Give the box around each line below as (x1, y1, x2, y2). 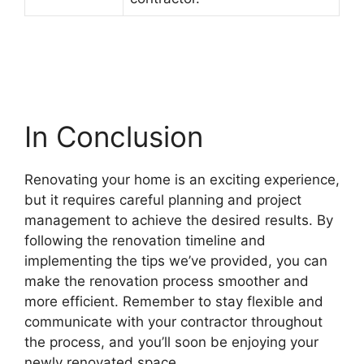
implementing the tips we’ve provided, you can (24, 252, 327, 269)
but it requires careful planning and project (24, 191, 301, 208)
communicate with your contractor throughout (24, 313, 323, 330)
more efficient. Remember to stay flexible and (24, 292, 323, 310)
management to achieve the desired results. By (24, 211, 333, 228)
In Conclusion (24, 119, 203, 154)
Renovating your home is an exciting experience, (24, 171, 340, 188)
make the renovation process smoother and (24, 272, 309, 289)
